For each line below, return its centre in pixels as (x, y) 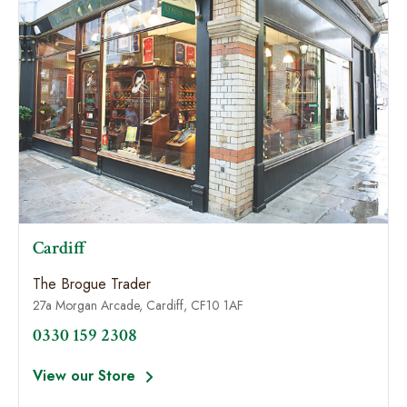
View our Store (86, 376)
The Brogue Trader (92, 284)
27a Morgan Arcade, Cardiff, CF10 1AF (138, 305)
